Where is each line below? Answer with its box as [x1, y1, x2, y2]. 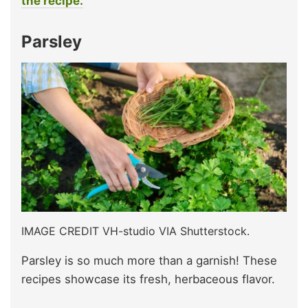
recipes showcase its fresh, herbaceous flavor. [21, 272, 275, 286]
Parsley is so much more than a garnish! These [21, 253, 277, 267]
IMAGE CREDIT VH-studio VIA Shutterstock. [21, 223, 250, 238]
